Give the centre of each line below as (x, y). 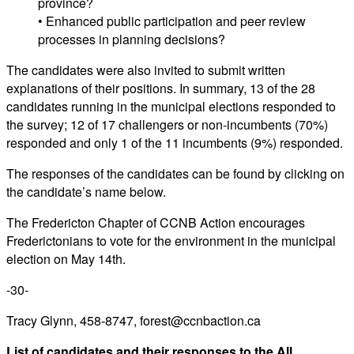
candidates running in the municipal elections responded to (171, 106)
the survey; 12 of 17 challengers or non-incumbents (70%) (167, 124)
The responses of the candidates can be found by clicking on (175, 173)
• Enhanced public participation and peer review (172, 21)
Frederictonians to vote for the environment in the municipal (171, 240)
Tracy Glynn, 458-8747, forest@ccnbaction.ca (134, 320)
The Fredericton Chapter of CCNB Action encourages (156, 222)
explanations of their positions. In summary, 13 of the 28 (161, 88)
